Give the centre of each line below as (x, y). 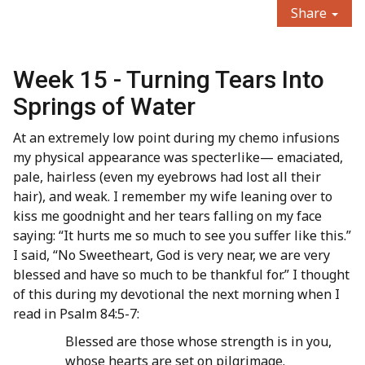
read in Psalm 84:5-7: (76, 314)
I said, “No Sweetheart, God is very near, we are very (172, 255)
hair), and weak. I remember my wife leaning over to (173, 197)
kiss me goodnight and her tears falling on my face (167, 216)
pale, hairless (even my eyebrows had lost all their (167, 177)
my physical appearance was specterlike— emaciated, (178, 158)
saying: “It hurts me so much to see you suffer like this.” (182, 236)
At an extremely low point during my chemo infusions (176, 138)
